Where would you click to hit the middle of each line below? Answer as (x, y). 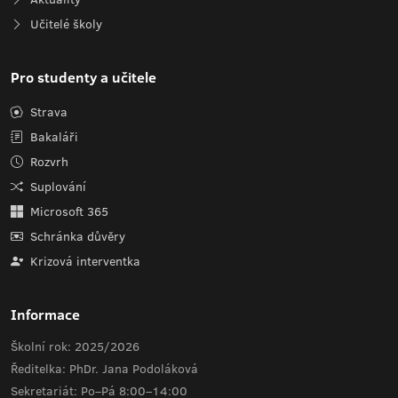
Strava (47, 112)
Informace (45, 314)
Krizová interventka (84, 261)
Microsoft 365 (68, 211)
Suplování (56, 187)
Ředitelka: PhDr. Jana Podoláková (104, 369)
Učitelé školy (64, 24)
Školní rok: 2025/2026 (75, 346)
